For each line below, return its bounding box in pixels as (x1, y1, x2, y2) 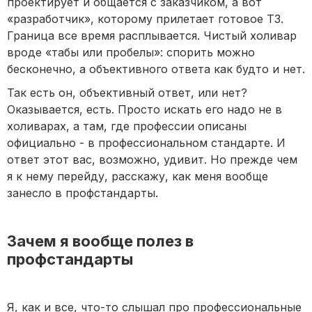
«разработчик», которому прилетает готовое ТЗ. (7, 12, 283, 26)
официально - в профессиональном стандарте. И (7, 136, 286, 150)
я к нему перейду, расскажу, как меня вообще (7, 169, 268, 184)
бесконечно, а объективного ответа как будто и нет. (7, 62, 305, 77)
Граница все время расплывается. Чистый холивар (7, 29, 297, 43)
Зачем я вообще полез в (7, 232, 194, 251)
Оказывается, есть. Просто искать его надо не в (7, 102, 282, 117)
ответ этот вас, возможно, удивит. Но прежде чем (7, 153, 297, 167)
